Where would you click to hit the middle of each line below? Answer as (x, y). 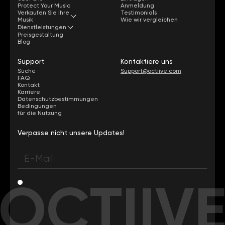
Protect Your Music (44, 5)
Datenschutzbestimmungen (58, 99)
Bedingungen (37, 106)
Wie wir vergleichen (149, 19)
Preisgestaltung (40, 34)
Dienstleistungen (42, 27)
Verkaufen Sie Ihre (43, 12)
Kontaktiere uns (147, 61)
